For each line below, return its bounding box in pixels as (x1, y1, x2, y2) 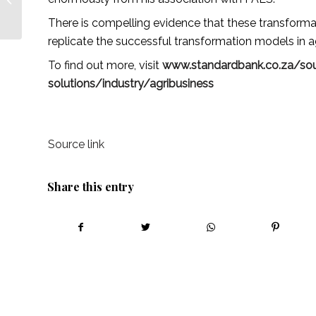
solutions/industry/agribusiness (48, 76, 214, 90)
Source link (48, 137, 104, 151)
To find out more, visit (48, 58, 162, 72)
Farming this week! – (25, 4, 111, 15)
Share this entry (47, 178, 134, 194)
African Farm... (25, 18, 86, 30)
